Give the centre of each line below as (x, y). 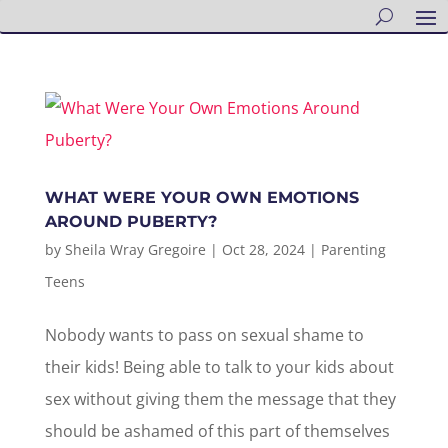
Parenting (353, 249)
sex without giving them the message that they (220, 399)
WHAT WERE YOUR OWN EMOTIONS (201, 197)
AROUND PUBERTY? (130, 221)
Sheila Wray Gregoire (135, 249)
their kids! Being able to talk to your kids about (219, 367)
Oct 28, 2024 (263, 249)
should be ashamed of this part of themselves (217, 431)
